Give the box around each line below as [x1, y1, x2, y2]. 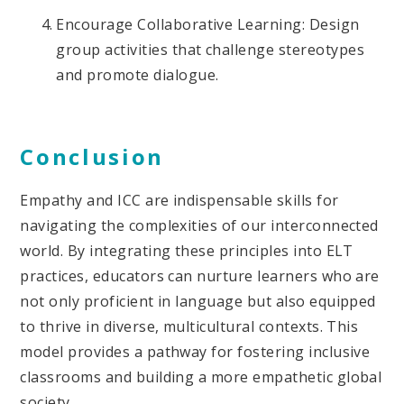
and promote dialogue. [56, 64, 219, 85]
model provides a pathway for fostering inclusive [20, 342, 371, 363]
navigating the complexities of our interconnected [20, 216, 379, 236]
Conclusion [20, 142, 164, 172]
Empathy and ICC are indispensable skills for [20, 190, 339, 211]
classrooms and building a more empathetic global [20, 367, 382, 388]
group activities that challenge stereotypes [56, 39, 365, 60]
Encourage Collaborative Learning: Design [56, 14, 360, 34]
